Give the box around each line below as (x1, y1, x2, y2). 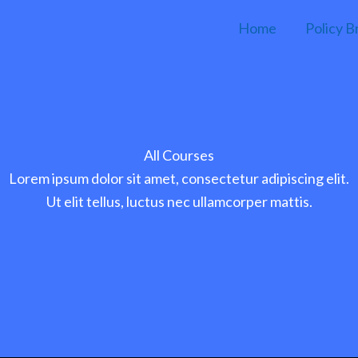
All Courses (144, 146, 214, 164)
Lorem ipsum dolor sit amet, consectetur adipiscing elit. (9, 169, 349, 187)
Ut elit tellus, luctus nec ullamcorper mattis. (46, 193, 312, 210)
